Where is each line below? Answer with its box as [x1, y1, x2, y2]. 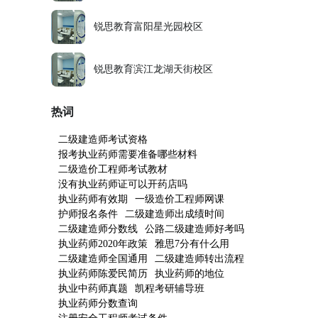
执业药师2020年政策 [58, 238, 148, 249]
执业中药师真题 [58, 283, 128, 294]
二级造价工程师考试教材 [58, 164, 168, 175]
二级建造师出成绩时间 [125, 209, 224, 219]
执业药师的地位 [155, 268, 224, 279]
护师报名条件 [58, 209, 118, 219]
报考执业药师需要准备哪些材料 [58, 149, 197, 160]
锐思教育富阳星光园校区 [94, 21, 203, 32]
